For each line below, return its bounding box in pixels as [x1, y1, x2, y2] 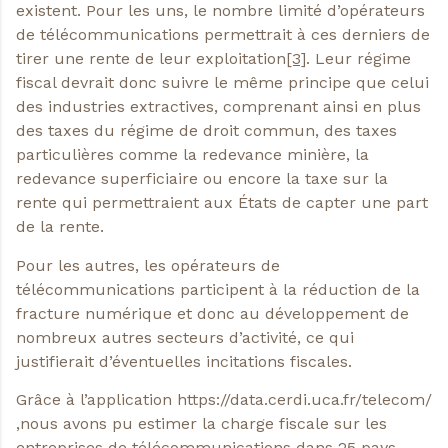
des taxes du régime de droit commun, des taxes [16, 121, 397, 141]
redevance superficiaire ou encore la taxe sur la [16, 169, 388, 189]
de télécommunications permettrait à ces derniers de [16, 25, 430, 45]
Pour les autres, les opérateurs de [16, 255, 280, 275]
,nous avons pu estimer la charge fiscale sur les [16, 413, 387, 433]
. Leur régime [306, 49, 411, 69]
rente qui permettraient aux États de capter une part [16, 193, 428, 213]
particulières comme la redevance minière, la [16, 145, 369, 165]
